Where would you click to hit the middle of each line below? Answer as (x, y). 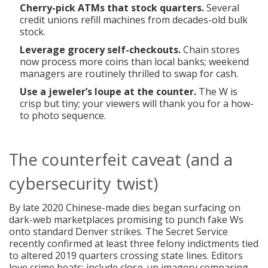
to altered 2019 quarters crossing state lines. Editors (126, 255)
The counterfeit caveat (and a (121, 159)
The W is (217, 91)
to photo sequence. (63, 115)
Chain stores (211, 49)
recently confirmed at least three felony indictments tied (134, 243)
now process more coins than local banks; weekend (135, 61)
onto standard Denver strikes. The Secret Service (118, 231)
